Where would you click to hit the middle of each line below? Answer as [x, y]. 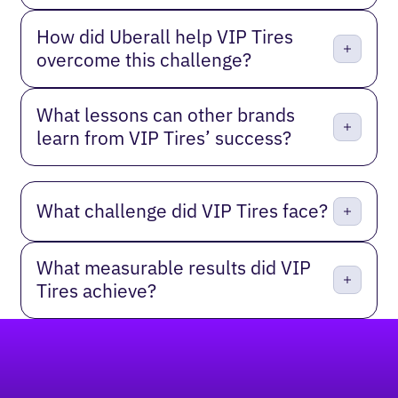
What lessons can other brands [166, 115]
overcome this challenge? [144, 60]
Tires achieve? [97, 291]
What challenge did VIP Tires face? [183, 211]
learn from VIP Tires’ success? [164, 138]
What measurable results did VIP [174, 268]
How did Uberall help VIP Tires [165, 37]
